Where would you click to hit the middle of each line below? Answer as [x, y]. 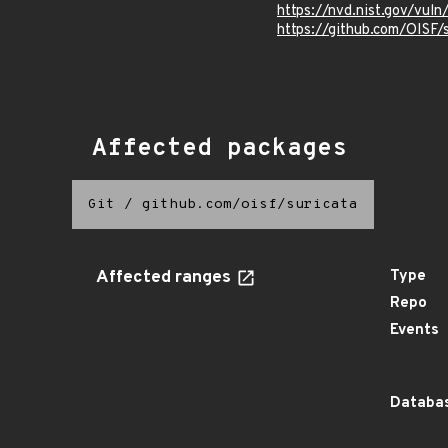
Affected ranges [165, 278]
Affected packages [219, 149]
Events [414, 330]
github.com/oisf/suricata [250, 204]
